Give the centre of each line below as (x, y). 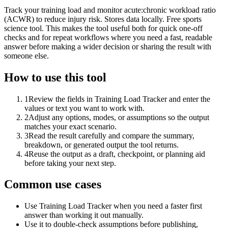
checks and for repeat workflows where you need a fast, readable (108, 37)
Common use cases (53, 184)
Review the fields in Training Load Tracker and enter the (119, 99)
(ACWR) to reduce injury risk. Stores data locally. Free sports (103, 19)
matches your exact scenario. (70, 126)
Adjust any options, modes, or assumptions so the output (119, 117)
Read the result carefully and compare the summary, (111, 135)
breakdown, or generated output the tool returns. (102, 145)
